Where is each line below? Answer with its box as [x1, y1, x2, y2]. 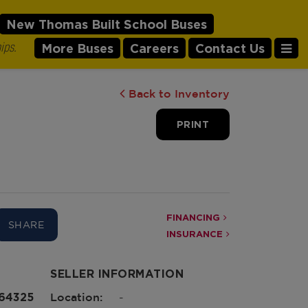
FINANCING [166, 212, 220, 222]
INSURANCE [166, 229, 223, 239]
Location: [50, 291, 102, 303]
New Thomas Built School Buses [6, 17, 207, 31]
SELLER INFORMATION [50, 267, 184, 280]
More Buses [41, 41, 113, 55]
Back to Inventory [129, 87, 230, 100]
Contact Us [195, 41, 265, 55]
